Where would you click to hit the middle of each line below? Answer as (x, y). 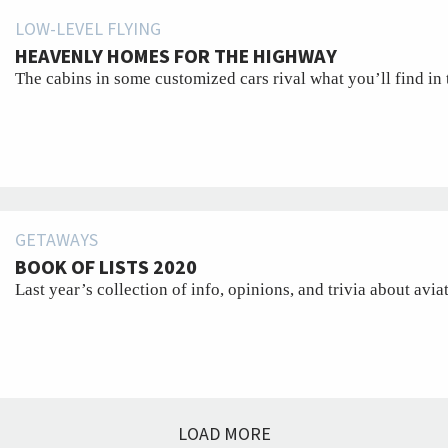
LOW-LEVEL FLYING (88, 29)
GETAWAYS (56, 240)
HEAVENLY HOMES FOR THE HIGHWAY (176, 57)
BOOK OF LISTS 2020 (106, 268)
